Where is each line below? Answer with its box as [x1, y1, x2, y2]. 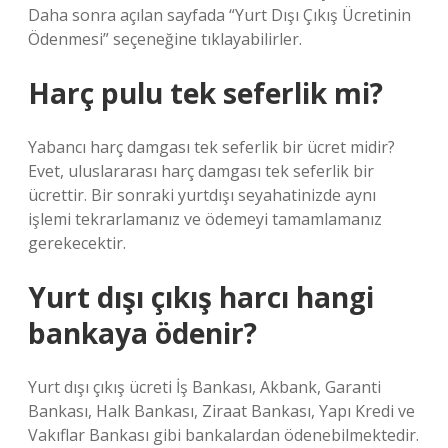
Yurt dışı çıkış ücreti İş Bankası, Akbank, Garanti [28, 376, 381, 398]
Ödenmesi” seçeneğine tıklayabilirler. [28, 28, 302, 50]
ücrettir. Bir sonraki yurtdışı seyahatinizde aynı [28, 184, 376, 206]
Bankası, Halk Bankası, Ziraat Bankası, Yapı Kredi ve [28, 400, 415, 422]
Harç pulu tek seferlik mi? [28, 74, 383, 112]
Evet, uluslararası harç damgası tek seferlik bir [28, 160, 374, 182]
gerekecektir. [28, 232, 126, 254]
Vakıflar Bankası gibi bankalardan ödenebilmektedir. [28, 424, 419, 446]
